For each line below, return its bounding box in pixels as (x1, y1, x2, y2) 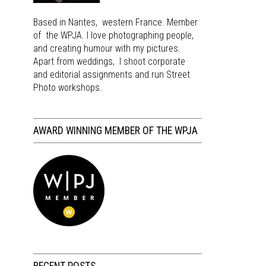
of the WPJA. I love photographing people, (33, 30, 194, 41)
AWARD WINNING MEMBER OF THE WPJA (33, 125, 198, 137)
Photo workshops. (33, 82, 103, 93)
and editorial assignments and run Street (33, 69, 191, 80)
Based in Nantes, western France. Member (33, 17, 198, 28)
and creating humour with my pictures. (33, 43, 181, 54)
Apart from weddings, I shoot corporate (33, 56, 186, 67)
